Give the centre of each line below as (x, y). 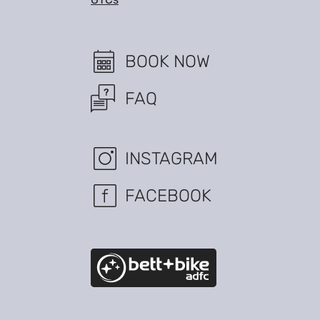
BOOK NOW (167, 61)
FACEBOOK (168, 195)
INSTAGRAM (171, 158)
